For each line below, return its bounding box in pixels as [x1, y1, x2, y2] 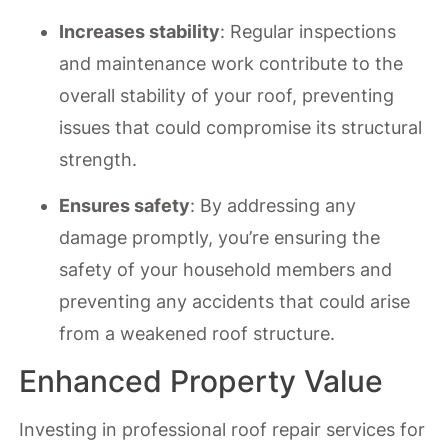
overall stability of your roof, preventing [59, 85, 395, 107]
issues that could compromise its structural [59, 117, 423, 139]
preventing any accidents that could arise [59, 291, 411, 313]
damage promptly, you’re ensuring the [59, 227, 381, 249]
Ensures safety [59, 195, 191, 217]
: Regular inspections [220, 21, 397, 43]
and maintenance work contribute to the [59, 53, 404, 75]
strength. [59, 149, 138, 171]
